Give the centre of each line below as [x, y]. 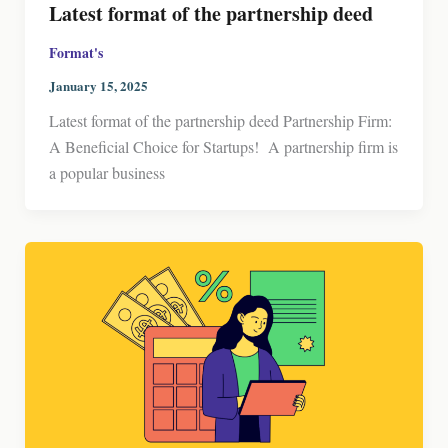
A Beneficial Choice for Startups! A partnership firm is [223, 147]
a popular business [106, 173]
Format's [75, 52]
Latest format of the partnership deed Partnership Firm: [220, 121]
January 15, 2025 [98, 86]
